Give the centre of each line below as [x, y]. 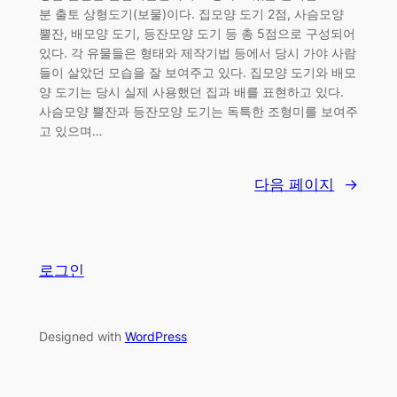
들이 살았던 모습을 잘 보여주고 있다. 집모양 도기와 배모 [197, 72]
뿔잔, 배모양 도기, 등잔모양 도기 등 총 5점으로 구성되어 [197, 33]
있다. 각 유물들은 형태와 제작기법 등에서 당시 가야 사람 [197, 52]
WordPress [156, 336]
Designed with [82, 336]
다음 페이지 [295, 184]
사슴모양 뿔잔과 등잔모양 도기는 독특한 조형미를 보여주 [198, 111]
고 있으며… [70, 130]
